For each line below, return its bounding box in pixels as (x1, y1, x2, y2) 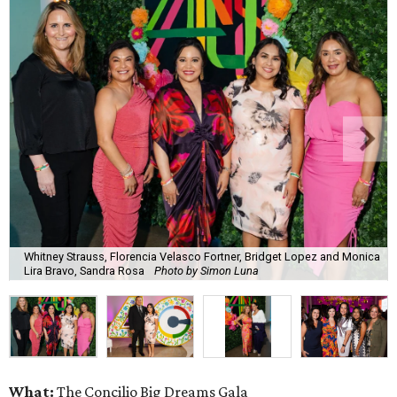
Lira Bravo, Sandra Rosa (24, 263, 147, 277)
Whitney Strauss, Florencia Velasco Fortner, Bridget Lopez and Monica (24, 249, 380, 263)
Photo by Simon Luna (154, 263, 259, 277)
